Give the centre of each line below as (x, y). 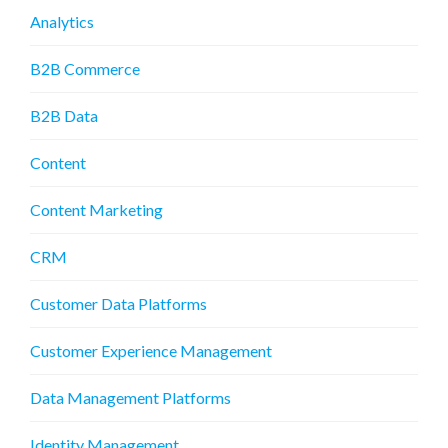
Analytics (62, 22)
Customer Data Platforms (118, 304)
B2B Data (64, 116)
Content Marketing (96, 210)
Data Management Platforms (130, 398)
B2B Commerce (85, 69)
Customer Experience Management (151, 351)
